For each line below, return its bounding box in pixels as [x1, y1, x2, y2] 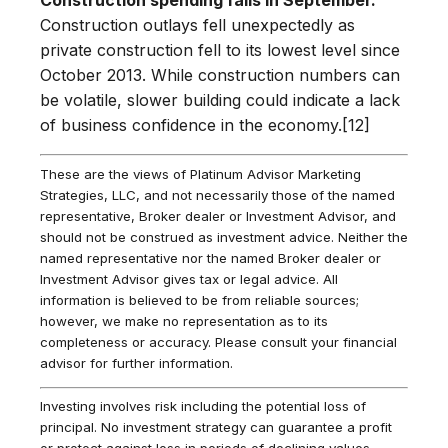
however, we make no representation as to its [40, 312, 328, 329]
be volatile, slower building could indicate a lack [40, 89, 400, 110]
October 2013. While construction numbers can [40, 64, 400, 85]
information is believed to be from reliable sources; [40, 291, 359, 308]
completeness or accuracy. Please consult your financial [40, 333, 397, 350]
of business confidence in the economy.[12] [40, 114, 370, 135]
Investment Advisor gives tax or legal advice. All [40, 270, 338, 287]
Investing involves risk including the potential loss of [40, 397, 366, 414]
